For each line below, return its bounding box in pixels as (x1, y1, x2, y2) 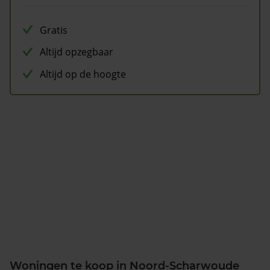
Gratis (40, 23, 67, 37)
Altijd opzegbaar (40, 45, 113, 59)
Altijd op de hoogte (40, 67, 126, 81)
